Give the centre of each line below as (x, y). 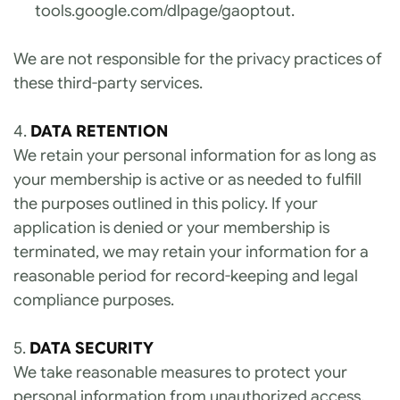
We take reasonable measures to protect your (180, 372)
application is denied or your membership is (171, 228)
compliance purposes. (94, 300)
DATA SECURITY (92, 348)
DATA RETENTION (99, 131)
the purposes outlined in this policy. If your (166, 204)
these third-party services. (108, 83)
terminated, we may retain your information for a (191, 252)
